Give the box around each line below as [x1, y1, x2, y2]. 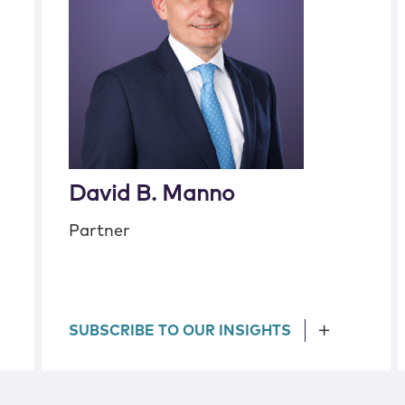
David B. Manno [69, 184, 235, 205]
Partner [69, 223, 131, 240]
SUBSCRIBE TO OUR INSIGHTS [69, 324, 292, 338]
